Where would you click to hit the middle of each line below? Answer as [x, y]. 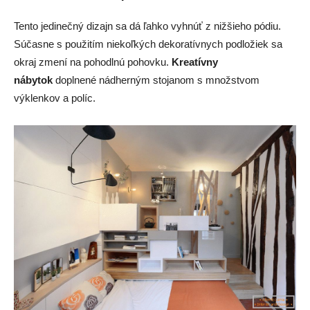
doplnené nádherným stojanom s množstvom [156, 80]
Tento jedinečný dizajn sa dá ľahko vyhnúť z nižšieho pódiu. [147, 26]
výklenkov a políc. [55, 98]
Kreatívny [195, 62]
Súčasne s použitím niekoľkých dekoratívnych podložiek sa [148, 44]
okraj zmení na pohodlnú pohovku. [93, 62]
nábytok [33, 80]
